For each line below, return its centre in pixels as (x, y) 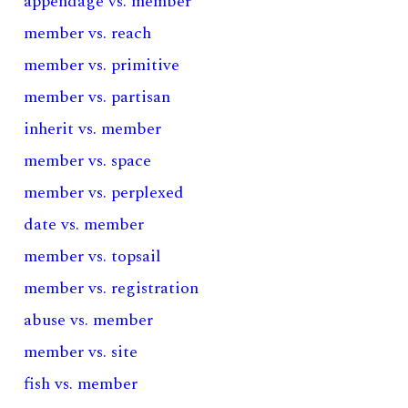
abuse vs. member (89, 320)
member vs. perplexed (104, 193)
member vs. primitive (102, 65)
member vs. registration (112, 288)
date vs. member (84, 224)
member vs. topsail (93, 256)
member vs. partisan (97, 97)
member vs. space (88, 161)
